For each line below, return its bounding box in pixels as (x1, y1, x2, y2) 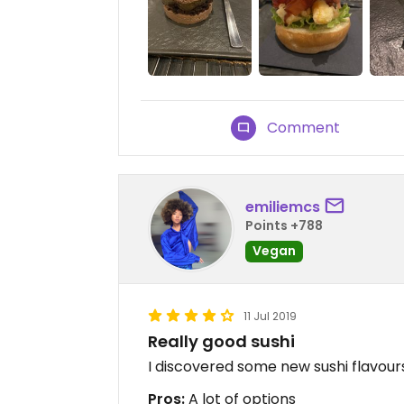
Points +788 (245, 216, 323, 234)
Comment (267, 117, 341, 139)
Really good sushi (148, 330, 295, 353)
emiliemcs (245, 196, 320, 217)
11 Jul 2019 (243, 308, 297, 325)
